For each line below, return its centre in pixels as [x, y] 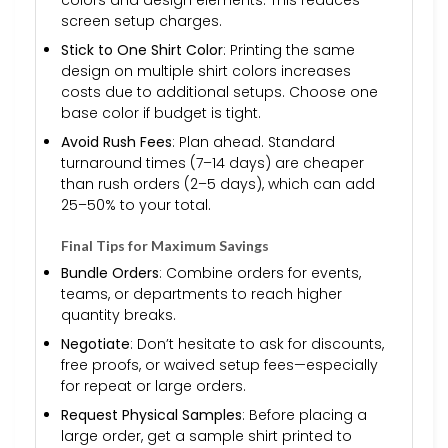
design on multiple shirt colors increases [206, 70]
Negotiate [95, 343]
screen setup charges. [141, 20]
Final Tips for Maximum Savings [165, 245]
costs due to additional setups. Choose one [219, 91]
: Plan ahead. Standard [253, 142]
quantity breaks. [118, 314]
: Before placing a [304, 415]
